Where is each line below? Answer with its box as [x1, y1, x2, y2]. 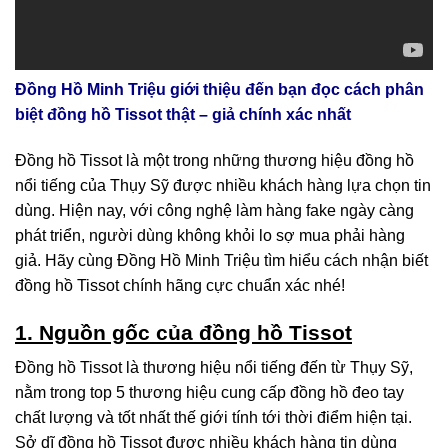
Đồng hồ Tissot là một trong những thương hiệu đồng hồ [15, 151, 414, 169]
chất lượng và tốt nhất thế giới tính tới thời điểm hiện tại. [15, 409, 412, 427]
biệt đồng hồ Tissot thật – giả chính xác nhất [15, 106, 351, 123]
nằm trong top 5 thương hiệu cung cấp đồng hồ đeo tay [15, 384, 404, 402]
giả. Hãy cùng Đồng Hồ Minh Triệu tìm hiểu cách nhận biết [15, 251, 428, 269]
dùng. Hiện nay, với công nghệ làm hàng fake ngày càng [15, 201, 414, 219]
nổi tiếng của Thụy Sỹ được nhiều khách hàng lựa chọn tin [15, 176, 431, 194]
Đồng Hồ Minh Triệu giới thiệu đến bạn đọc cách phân [15, 81, 424, 98]
